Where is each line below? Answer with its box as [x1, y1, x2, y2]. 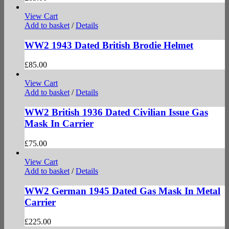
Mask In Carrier [25, 118, 94, 129]
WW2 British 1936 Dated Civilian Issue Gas [25, 107, 208, 118]
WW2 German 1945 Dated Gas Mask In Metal [25, 185, 220, 196]
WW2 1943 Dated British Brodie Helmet [25, 39, 193, 51]
